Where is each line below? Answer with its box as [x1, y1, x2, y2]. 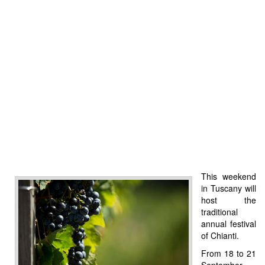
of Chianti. [201, 229, 239, 241]
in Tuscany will [201, 182, 256, 194]
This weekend [201, 170, 256, 182]
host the [201, 193, 256, 206]
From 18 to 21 [201, 247, 256, 259]
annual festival [201, 217, 256, 230]
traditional [201, 205, 238, 218]
